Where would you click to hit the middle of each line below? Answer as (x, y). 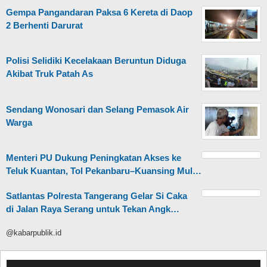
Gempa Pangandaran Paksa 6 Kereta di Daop (99, 12)
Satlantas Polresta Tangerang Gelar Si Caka (97, 196)
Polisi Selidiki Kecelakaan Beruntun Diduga (96, 61)
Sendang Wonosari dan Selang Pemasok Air (97, 109)
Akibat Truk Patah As (49, 74)
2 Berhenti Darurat (44, 25)
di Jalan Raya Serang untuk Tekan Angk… (93, 209)
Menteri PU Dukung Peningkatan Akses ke (94, 158)
